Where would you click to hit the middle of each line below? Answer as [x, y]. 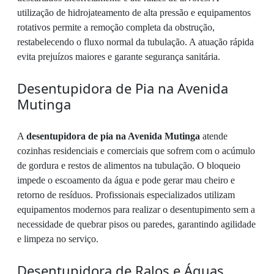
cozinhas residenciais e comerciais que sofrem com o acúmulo [136, 151]
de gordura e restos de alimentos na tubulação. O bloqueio [129, 166]
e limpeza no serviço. [58, 239]
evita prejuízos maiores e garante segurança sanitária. [119, 57]
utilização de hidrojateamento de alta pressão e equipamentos [134, 13]
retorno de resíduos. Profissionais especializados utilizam [126, 195]
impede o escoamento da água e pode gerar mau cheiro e [126, 180]
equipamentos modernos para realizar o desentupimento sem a [136, 210]
